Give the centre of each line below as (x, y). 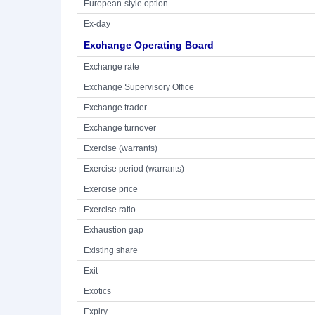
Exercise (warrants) (121, 148)
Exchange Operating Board (149, 45)
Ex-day (97, 24)
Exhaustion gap (114, 230)
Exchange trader (115, 108)
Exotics (97, 291)
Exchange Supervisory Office (139, 87)
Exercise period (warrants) (134, 169)
